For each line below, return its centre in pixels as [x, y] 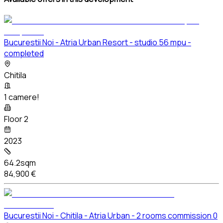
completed [24, 53]
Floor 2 [16, 119]
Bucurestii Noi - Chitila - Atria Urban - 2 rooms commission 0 [111, 215]
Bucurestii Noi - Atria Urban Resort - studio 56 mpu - [98, 42]
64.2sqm [20, 163]
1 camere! [22, 97]
